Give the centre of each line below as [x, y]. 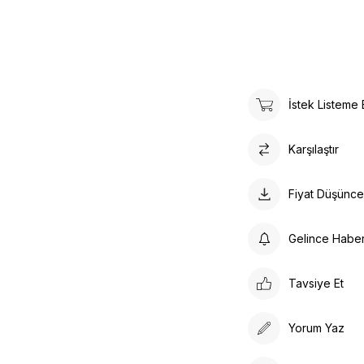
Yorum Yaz [317, 328]
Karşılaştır [314, 149]
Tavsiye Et [316, 284]
